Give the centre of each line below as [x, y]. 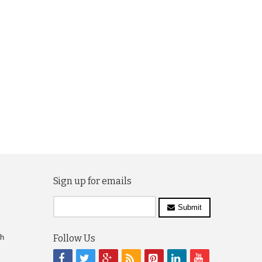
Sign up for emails [92, 181]
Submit [189, 207]
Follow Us [74, 238]
